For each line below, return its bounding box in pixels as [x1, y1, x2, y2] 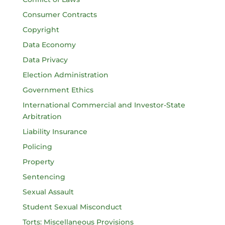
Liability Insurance [22, 127, 87, 136]
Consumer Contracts [22, 10, 97, 19]
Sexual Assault [22, 187, 74, 196]
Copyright [22, 25, 59, 34]
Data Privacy [22, 55, 68, 64]
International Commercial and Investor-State [22, 100, 185, 109]
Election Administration [22, 70, 108, 79]
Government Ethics [22, 85, 93, 94]
